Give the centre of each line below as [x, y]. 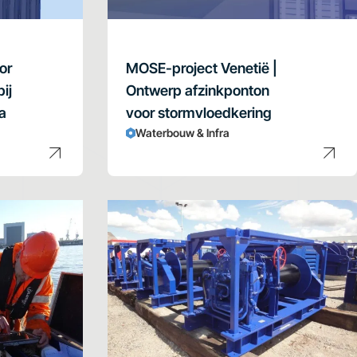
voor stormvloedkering [198, 112]
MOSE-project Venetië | [201, 68]
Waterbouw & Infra [182, 132]
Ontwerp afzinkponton [197, 90]
